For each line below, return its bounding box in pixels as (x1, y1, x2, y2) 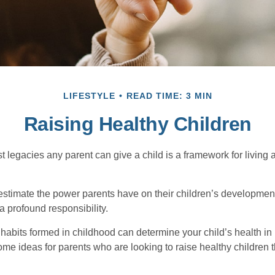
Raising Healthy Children (23, 113, 252, 136)
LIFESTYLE (63, 91, 115, 101)
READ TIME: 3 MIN (126, 91, 212, 101)
